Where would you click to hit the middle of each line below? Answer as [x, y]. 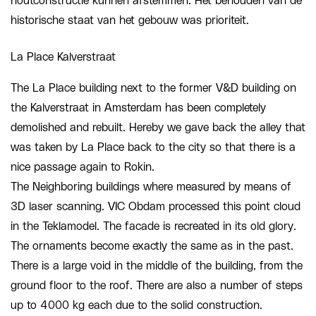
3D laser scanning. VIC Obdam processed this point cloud [156, 206]
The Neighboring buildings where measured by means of [151, 187]
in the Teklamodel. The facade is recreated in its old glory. [153, 226]
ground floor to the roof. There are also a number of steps [157, 285]
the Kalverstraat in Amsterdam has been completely [138, 108]
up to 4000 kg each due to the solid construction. [136, 305]
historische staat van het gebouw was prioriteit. [130, 20]
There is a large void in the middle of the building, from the [157, 266]
